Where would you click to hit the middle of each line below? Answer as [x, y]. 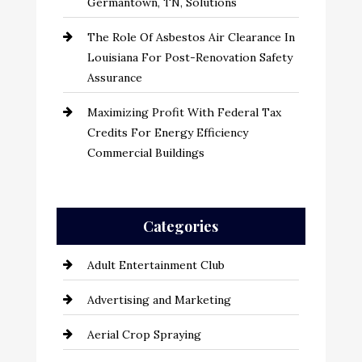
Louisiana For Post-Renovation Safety [189, 57]
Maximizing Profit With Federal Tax [184, 112]
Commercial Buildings [145, 153]
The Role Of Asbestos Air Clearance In [191, 37]
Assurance [114, 78]
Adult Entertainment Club [156, 265]
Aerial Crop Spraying [144, 335]
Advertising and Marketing [159, 300]
